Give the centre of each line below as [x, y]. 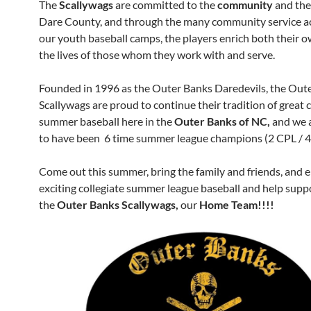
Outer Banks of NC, [223, 121]
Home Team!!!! [236, 204]
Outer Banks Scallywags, [119, 204]
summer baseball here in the [107, 121]
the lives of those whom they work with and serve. [157, 54]
